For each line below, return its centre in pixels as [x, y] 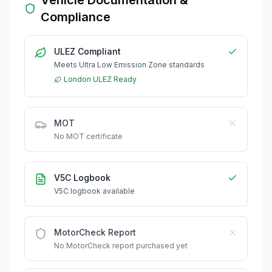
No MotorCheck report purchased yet [121, 245]
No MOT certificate [88, 136]
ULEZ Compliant [87, 51]
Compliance [75, 17]
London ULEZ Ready [100, 79]
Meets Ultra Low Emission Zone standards [129, 64]
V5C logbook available [94, 191]
